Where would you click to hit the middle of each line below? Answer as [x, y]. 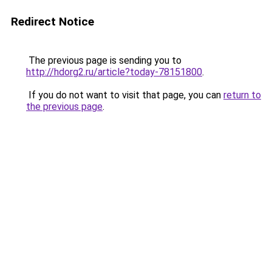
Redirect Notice [53, 22]
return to [242, 95]
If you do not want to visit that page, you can [125, 95]
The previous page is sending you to [104, 60]
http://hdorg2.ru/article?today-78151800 [114, 72]
